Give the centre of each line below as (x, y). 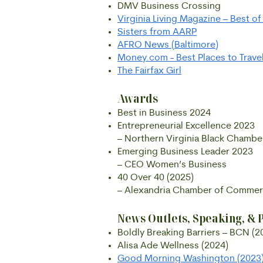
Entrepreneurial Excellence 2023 (186, 126)
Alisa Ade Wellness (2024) (173, 246)
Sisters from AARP (157, 32)
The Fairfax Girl (149, 71)
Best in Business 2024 (164, 113)
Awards (138, 98)
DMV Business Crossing (169, 6)
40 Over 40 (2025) (156, 178)
